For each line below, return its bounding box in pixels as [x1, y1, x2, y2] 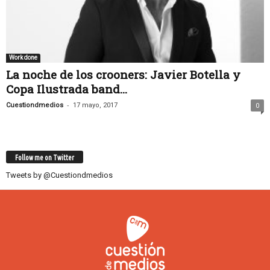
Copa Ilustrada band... [6, 81, 127, 97]
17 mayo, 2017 [73, 101, 118, 110]
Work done [9, 54, 37, 61]
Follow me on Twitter [15, 153, 74, 162]
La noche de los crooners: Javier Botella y [6, 67, 240, 83]
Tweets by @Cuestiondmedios [6, 170, 113, 180]
